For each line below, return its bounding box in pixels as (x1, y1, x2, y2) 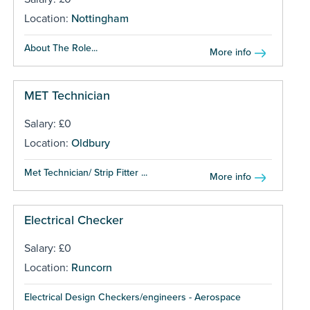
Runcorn (71, 260, 112, 275)
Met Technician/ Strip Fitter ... (24, 166, 147, 179)
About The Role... (24, 42, 98, 54)
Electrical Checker (24, 212, 123, 228)
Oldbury (71, 136, 110, 150)
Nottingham (71, 11, 129, 26)
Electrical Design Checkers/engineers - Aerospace (24, 291, 241, 303)
